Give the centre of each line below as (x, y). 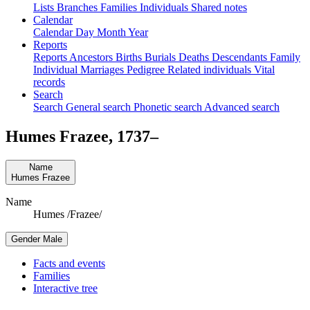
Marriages (103, 69)
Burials (162, 57)
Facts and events (69, 263)
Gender (26, 239)
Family (285, 57)
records (49, 82)
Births (130, 57)
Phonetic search (169, 107)
